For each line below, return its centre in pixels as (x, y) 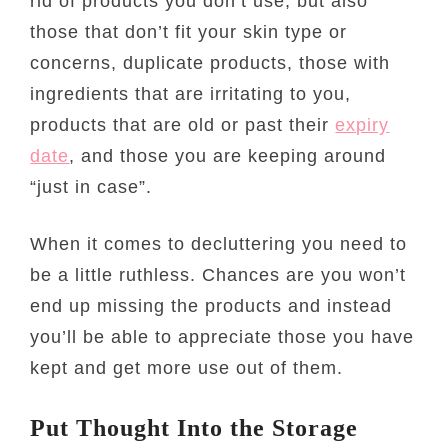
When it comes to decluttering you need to (219, 243)
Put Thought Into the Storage (194, 427)
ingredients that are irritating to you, (191, 93)
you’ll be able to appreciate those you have (222, 336)
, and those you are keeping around (228, 155)
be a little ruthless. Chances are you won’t (218, 274)
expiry (362, 124)
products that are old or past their (183, 124)
